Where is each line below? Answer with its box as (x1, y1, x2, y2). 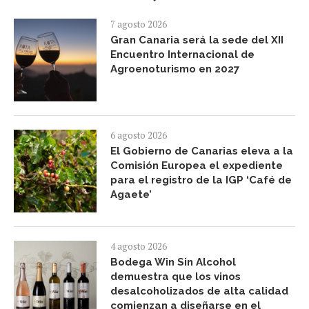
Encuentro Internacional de (110, 48, 255, 61)
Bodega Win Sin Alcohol (110, 256, 236, 269)
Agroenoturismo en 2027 (110, 63, 239, 76)
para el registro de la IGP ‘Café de (110, 174, 292, 187)
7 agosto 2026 (110, 18, 167, 31)
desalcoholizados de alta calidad (110, 285, 288, 298)
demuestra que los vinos (110, 270, 241, 283)
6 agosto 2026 (110, 129, 167, 142)
